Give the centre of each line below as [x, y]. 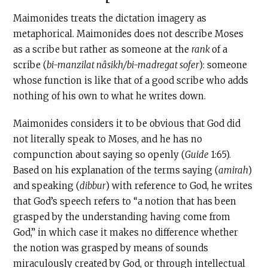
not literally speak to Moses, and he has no [108, 139]
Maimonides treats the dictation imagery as [110, 18]
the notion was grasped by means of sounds [111, 248]
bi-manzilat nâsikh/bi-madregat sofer [123, 65]
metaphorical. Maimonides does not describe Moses [129, 34]
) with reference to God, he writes [179, 186]
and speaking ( [47, 186]
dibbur [93, 186]
